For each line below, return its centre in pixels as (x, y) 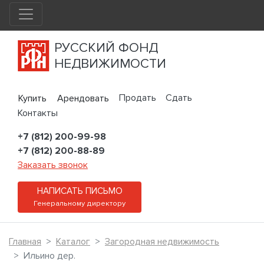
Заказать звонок (53, 165)
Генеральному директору (80, 204)
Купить (32, 99)
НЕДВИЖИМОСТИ (110, 64)
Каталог (73, 242)
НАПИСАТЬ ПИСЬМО (80, 192)
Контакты (38, 113)
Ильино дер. (49, 256)
